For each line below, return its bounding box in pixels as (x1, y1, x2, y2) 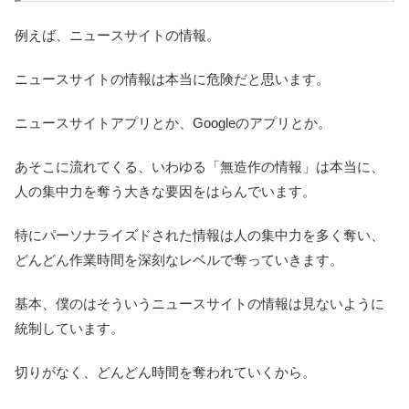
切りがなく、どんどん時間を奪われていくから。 (15, 363, 316, 380)
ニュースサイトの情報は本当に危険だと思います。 (15, 70, 330, 87)
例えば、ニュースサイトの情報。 (15, 26, 220, 43)
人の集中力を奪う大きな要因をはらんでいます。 (15, 183, 316, 199)
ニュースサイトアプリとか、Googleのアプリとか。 (15, 114, 331, 131)
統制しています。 (15, 320, 124, 336)
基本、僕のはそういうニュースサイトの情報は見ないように (15, 295, 384, 311)
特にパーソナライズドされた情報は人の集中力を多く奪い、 (15, 226, 384, 243)
